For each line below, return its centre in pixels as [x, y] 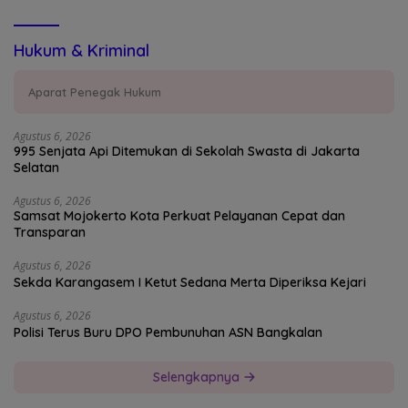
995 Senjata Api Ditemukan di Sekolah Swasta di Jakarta [187, 151]
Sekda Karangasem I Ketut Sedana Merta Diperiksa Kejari [190, 282]
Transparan [50, 232]
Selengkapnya [198, 377]
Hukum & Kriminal [82, 50]
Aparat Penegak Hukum [95, 92]
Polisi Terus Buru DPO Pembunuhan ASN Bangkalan [168, 332]
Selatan [36, 167]
